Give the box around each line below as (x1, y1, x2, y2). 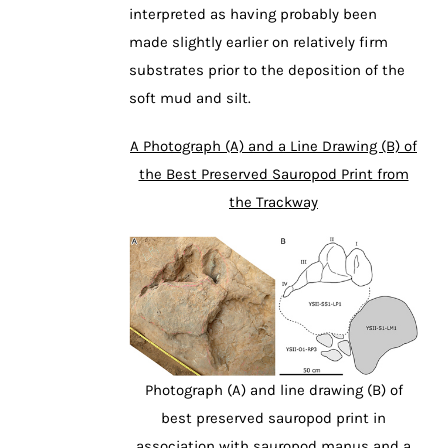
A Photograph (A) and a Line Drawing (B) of (130, 136, 417, 155)
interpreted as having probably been (129, 4, 377, 23)
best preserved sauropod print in (161, 409, 386, 428)
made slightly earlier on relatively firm (129, 32, 388, 51)
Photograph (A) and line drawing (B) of (144, 381, 403, 400)
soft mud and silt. (129, 88, 251, 107)
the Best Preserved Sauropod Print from (138, 164, 409, 183)
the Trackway (229, 192, 318, 211)
